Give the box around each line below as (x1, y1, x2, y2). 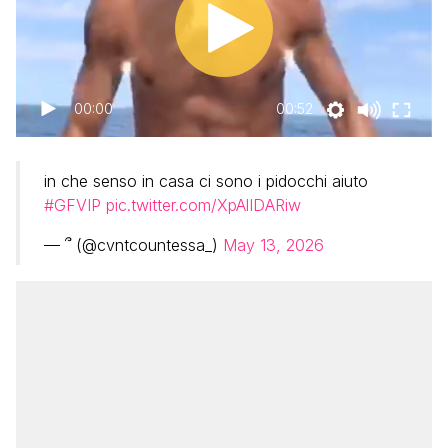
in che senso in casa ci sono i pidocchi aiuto (44, 171, 368, 191)
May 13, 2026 (223, 235, 324, 255)
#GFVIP (44, 195, 101, 215)
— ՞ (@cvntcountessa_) (44, 235, 223, 255)
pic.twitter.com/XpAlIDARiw (106, 195, 301, 215)
